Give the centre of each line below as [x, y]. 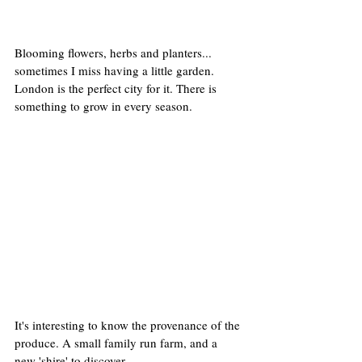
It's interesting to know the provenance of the [129, 325]
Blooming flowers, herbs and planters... [115, 52]
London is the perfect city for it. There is [117, 88]
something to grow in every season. [103, 105]
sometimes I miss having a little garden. [116, 70]
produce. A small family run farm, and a [118, 343]
